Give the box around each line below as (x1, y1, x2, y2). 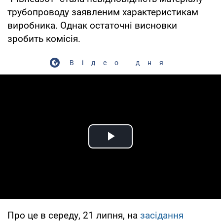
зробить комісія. (7, 33, 80, 44)
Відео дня (70, 58, 171, 67)
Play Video (110, 139, 182, 156)
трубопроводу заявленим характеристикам (7, 6, 198, 18)
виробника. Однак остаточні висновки (7, 19, 177, 31)
